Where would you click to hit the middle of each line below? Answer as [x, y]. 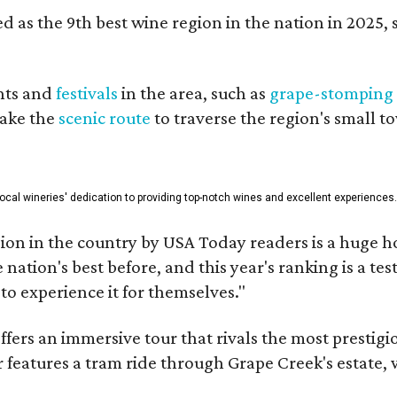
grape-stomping [332, 93]
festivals [87, 93]
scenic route [105, 118]
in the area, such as [194, 93]
